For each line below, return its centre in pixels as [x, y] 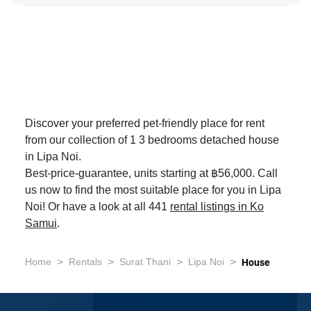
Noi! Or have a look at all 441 [98, 207]
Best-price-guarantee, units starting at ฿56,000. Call [151, 174]
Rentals [85, 262]
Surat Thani [145, 262]
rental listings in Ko [217, 207]
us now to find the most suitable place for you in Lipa [153, 190]
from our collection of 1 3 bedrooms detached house [152, 140]
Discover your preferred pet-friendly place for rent [145, 124]
